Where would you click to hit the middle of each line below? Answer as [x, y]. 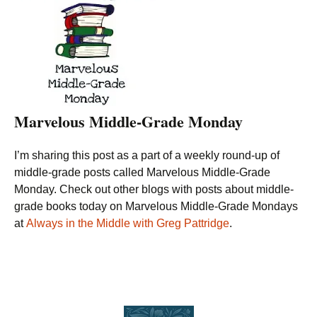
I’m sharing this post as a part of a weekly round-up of [147, 155]
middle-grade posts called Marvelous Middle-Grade [142, 172]
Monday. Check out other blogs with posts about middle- [154, 189]
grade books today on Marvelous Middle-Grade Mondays [156, 206]
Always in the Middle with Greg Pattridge [128, 223]
